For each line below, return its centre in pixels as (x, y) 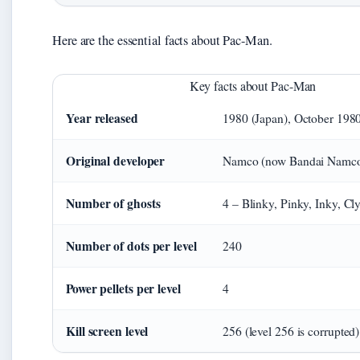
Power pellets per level (123, 289)
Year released (102, 119)
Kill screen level (107, 331)
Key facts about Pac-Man (253, 86)
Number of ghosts (113, 204)
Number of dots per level (131, 246)
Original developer (116, 161)
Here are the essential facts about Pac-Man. (162, 41)
